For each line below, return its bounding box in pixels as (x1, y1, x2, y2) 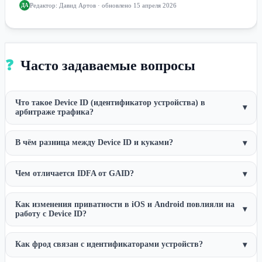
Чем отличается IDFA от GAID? (15, 169, 134, 178)
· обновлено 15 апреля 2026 (96, 1, 177, 9)
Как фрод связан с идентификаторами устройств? (15, 240, 203, 249)
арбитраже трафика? (15, 107, 94, 116)
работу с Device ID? (15, 209, 87, 218)
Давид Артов (59, 1, 96, 9)
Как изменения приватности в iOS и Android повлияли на (15, 199, 235, 209)
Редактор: (30, 1, 59, 9)
